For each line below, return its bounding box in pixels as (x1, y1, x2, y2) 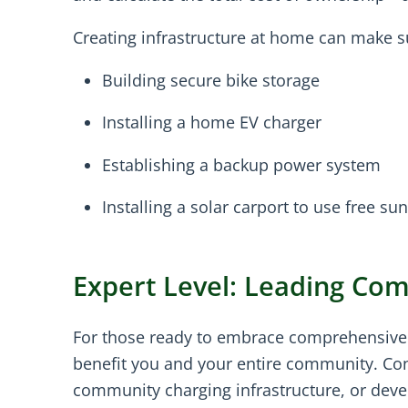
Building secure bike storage (102, 68, 320, 91)
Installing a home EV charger (102, 111, 321, 134)
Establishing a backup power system (102, 153, 381, 176)
